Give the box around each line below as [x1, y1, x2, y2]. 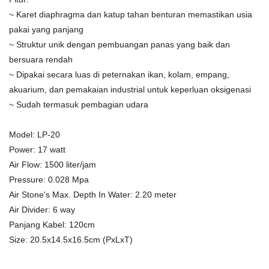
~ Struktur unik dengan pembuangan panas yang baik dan [9, 40, 230, 50]
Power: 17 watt [9, 145, 65, 155]
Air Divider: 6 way [9, 205, 75, 215]
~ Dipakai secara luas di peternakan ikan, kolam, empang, [9, 70, 229, 80]
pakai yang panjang [9, 25, 83, 35]
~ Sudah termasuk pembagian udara [9, 100, 148, 110]
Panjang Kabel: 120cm [9, 220, 95, 230]
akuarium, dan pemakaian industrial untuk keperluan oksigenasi [9, 85, 251, 95]
